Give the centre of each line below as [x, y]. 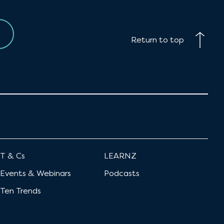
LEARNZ [120, 155]
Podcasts [121, 173]
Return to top [157, 39]
